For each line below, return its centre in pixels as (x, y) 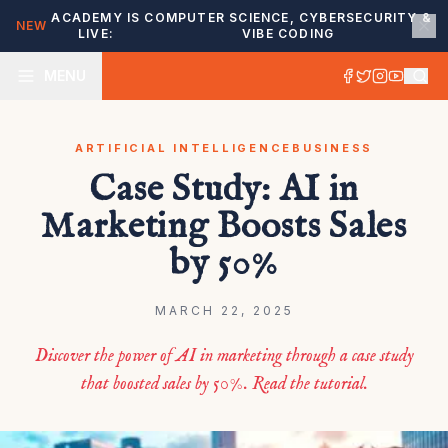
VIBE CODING (288, 33)
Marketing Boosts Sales (224, 227)
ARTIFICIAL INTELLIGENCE (183, 148)
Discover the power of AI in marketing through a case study (224, 356)
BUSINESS (333, 148)
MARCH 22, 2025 (224, 310)
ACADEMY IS (96, 17)
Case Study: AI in (224, 190)
